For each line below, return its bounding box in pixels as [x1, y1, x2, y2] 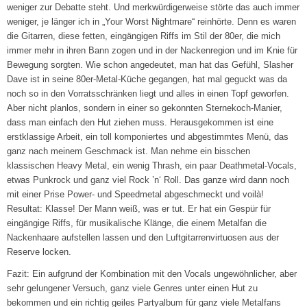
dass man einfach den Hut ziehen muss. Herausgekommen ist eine [7, 117, 274, 128]
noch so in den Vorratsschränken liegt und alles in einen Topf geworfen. [7, 88, 290, 99]
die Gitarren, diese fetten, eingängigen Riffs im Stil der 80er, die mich [7, 31, 281, 42]
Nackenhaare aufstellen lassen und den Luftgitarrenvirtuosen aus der [7, 232, 280, 243]
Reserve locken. [7, 247, 72, 258]
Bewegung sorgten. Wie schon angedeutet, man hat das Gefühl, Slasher [7, 60, 294, 71]
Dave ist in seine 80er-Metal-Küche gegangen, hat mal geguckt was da [7, 74, 288, 85]
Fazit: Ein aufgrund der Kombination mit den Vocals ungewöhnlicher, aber [7, 269, 297, 280]
